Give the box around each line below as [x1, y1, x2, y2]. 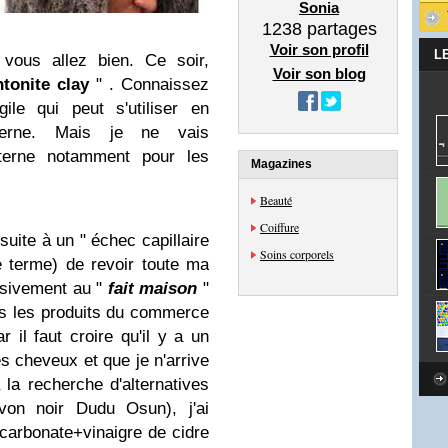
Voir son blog [272, 65, 366, 82]
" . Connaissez [88, 75, 210, 94]
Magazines [251, 157, 312, 171]
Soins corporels [260, 246, 334, 262]
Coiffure [260, 219, 299, 235]
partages [301, 19, 377, 39]
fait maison [107, 279, 198, 298]
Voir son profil [269, 41, 369, 58]
